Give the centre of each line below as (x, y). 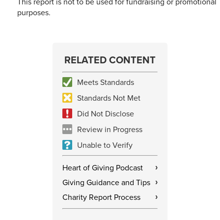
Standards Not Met (109, 97)
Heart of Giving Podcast (103, 167)
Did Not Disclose (106, 113)
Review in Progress (110, 129)
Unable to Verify (105, 145)
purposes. (34, 12)
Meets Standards (106, 82)
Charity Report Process (101, 197)
